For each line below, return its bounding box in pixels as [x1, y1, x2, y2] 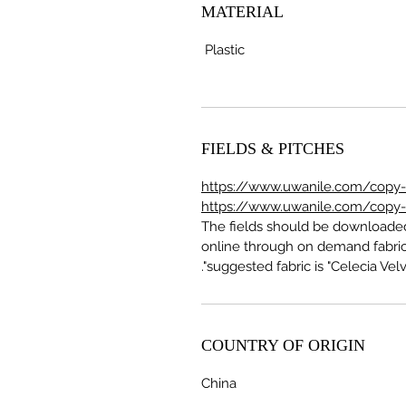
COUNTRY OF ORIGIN [201, 335, 365, 354]
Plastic [205, 41, 245, 58]
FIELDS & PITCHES [201, 139, 344, 158]
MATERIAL [201, 2, 284, 21]
